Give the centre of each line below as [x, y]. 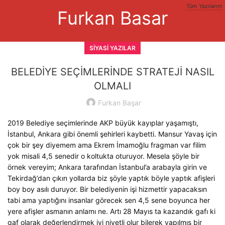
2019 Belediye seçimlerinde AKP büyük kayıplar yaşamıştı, [103, 123]
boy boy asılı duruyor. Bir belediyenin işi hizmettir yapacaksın [107, 189]
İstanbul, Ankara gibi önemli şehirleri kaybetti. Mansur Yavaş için [112, 134]
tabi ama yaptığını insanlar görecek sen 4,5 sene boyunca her [109, 200]
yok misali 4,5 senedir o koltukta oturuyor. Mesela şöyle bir [103, 156]
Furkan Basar [113, 18]
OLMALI [113, 86]
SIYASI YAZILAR [113, 48]
